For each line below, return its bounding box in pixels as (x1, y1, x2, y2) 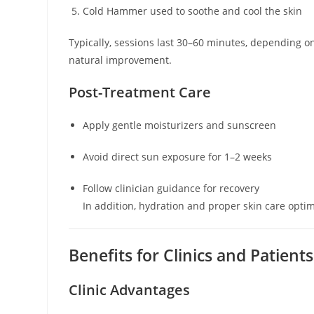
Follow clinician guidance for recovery (83, 181, 260, 195)
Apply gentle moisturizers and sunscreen (83, 118, 277, 132)
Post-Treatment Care (69, 82, 212, 102)
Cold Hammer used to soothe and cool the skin (83, 4, 303, 18)
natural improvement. (69, 53, 172, 67)
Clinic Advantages (69, 280, 191, 299)
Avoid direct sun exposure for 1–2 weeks (83, 149, 273, 163)
